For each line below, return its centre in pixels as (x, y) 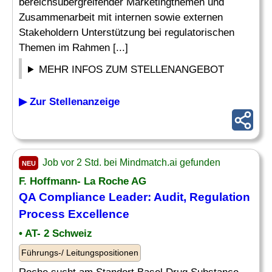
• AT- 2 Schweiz (56, 233)
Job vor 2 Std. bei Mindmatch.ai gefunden (130, 162)
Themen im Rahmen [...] (73, 48)
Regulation (220, 197)
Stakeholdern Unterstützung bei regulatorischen (127, 32)
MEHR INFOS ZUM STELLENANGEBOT (132, 70)
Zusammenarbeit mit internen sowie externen (121, 17)
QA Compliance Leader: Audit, (104, 197)
